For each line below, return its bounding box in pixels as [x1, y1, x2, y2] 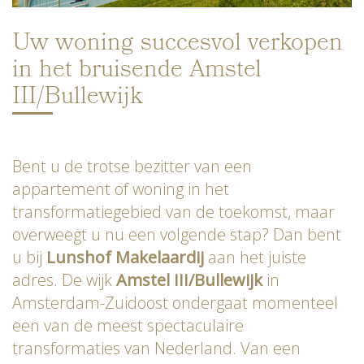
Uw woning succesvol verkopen [12, 24, 343, 66]
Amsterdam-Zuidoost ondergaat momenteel [12, 292, 338, 314]
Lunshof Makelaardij [46, 246, 204, 269]
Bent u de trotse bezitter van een [12, 155, 252, 178]
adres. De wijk [12, 269, 116, 292]
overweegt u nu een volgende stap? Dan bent [12, 223, 341, 246]
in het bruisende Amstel [12, 51, 262, 93]
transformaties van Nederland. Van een [12, 337, 301, 360]
